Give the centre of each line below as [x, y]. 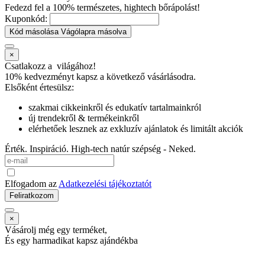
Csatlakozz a [30, 66]
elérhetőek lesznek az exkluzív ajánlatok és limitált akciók [136, 129]
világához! [75, 66]
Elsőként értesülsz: [39, 87]
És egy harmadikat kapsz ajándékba [71, 240]
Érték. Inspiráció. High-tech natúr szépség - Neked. [100, 149]
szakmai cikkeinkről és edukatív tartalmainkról [115, 107]
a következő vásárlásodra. [147, 77]
